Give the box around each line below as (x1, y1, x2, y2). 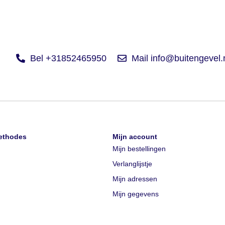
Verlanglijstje (113, 160, 152, 168)
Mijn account (113, 133, 157, 141)
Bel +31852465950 (30, 53, 106, 64)
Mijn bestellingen (113, 145, 166, 153)
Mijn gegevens (113, 190, 159, 198)
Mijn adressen (113, 175, 157, 183)
